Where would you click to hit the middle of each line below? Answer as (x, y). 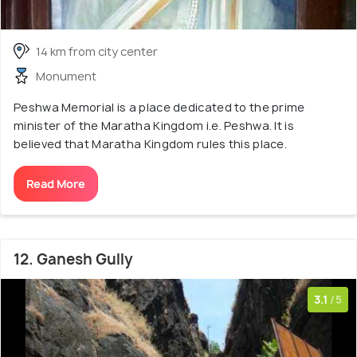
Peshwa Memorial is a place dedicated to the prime (159, 107)
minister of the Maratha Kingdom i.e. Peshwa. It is (154, 125)
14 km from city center (97, 51)
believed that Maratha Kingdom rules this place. (151, 143)
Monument (66, 76)
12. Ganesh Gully (73, 259)
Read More (56, 183)
